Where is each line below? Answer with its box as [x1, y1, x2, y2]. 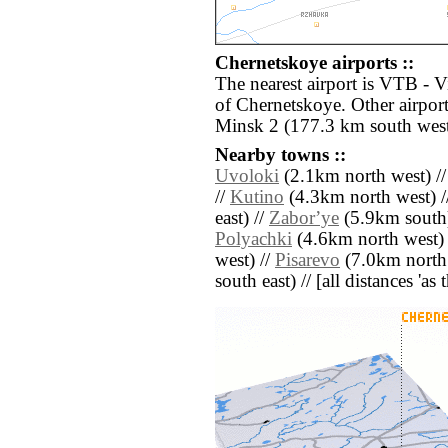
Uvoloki [215, 166, 279, 187]
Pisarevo [275, 250, 340, 271]
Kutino [230, 187, 284, 208]
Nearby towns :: [215, 145, 346, 166]
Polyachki [215, 229, 292, 250]
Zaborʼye [269, 208, 339, 229]
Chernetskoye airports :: [215, 53, 414, 74]
